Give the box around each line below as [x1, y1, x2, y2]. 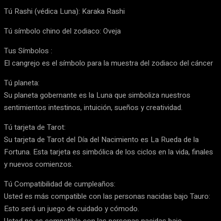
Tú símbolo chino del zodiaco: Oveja [4, 26, 121, 37]
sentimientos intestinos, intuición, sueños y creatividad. [4, 102, 183, 113]
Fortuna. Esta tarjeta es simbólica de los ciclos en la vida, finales [4, 147, 213, 157]
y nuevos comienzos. [4, 159, 73, 170]
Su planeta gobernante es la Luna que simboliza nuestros [4, 90, 190, 101]
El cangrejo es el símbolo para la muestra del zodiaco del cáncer [4, 58, 213, 69]
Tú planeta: [4, 77, 39, 88]
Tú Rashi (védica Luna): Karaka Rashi [4, 6, 125, 17]
